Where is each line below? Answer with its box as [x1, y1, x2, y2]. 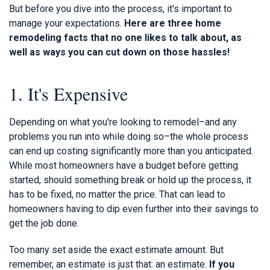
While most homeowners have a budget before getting [9, 159, 238, 171]
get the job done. [9, 217, 79, 229]
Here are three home [124, 17, 221, 29]
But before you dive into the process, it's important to [9, 2, 232, 14]
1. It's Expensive [9, 81, 128, 105]
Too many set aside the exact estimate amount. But [9, 243, 224, 256]
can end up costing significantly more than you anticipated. [9, 145, 253, 157]
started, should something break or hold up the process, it [9, 174, 251, 186]
